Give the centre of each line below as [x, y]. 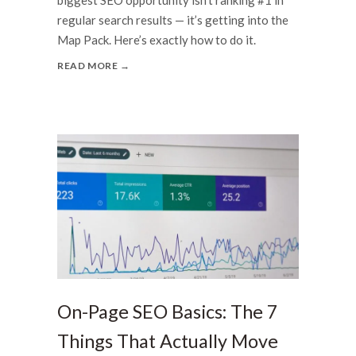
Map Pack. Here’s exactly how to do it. [157, 39]
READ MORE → [94, 65]
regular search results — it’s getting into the [173, 19]
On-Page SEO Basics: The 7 [168, 312]
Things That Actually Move [168, 341]
